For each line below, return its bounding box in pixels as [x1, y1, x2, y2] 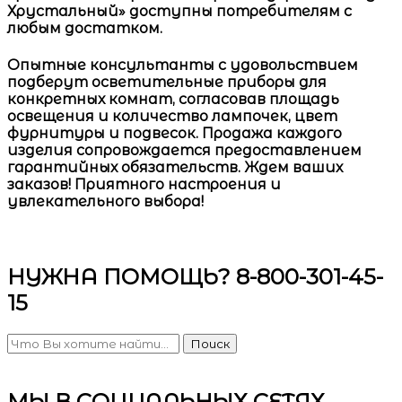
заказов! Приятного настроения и [7, 175, 281, 193]
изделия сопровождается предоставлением [7, 141, 362, 159]
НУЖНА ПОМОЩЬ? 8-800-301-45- [7, 263, 383, 290]
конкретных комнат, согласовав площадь [7, 90, 339, 108]
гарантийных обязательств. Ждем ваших [7, 158, 343, 176]
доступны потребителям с [126, 3, 352, 21]
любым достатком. [7, 20, 162, 38]
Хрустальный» [7, 3, 126, 21]
